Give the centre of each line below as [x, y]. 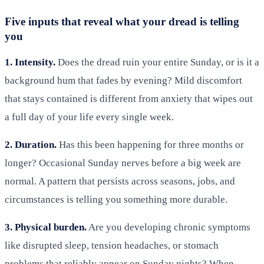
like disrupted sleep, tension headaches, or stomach [112, 246]
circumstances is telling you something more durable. [116, 200]
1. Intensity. [30, 62]
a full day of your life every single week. [89, 117]
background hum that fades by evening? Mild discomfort [123, 81]
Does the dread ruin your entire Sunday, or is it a [157, 62]
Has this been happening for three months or [150, 145]
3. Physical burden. [46, 227]
